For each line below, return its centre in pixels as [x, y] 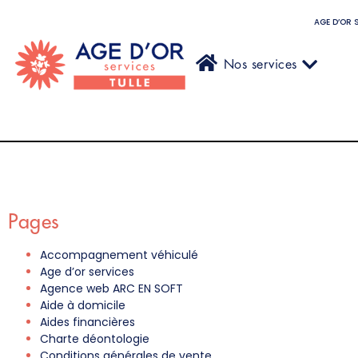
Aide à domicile [83, 305]
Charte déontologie [95, 338]
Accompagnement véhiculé [119, 255]
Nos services [260, 64]
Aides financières [88, 322]
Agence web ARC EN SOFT [111, 288]
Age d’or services [87, 271]
